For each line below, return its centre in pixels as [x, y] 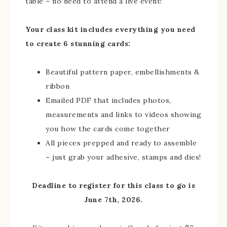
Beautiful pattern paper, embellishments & [123, 72]
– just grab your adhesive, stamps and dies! [123, 157]
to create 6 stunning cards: [78, 44]
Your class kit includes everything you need [110, 29]
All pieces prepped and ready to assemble [121, 143]
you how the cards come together [108, 129]
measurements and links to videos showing [123, 115]
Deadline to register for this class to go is [113, 185]
